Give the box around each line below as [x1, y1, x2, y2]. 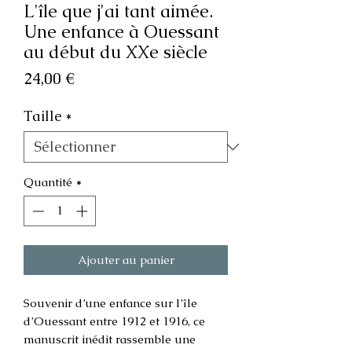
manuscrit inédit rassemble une [24, 331, 196, 346]
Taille [24, 107, 62, 125]
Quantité [24, 174, 72, 189]
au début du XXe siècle [24, 41, 207, 64]
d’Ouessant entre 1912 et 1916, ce [24, 313, 205, 328]
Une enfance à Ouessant [24, 20, 219, 43]
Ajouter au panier [77, 251, 174, 267]
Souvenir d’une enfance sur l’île [24, 295, 197, 310]
